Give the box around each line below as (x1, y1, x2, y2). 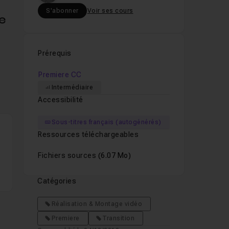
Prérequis (38, 49, 72, 57)
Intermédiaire (51, 84, 94, 91)
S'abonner (46, 7, 79, 14)
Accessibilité (38, 96, 83, 104)
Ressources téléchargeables (38, 130, 139, 139)
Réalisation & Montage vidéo (51, 200, 143, 208)
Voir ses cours (87, 7, 133, 14)
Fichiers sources (38, 151, 98, 159)
